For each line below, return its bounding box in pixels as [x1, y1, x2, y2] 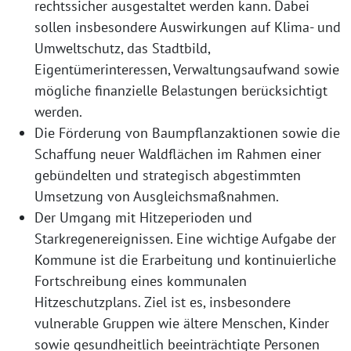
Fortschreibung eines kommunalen [34, 272, 247, 290]
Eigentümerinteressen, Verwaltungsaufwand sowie [34, 60, 339, 78]
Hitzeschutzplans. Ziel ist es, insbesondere [34, 293, 291, 311]
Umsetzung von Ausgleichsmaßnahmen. [34, 187, 279, 205]
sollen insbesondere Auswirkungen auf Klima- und [34, 18, 341, 36]
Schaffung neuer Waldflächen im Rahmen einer [34, 145, 321, 163]
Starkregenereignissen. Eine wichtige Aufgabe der [34, 230, 336, 248]
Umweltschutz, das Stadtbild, [34, 39, 210, 57]
